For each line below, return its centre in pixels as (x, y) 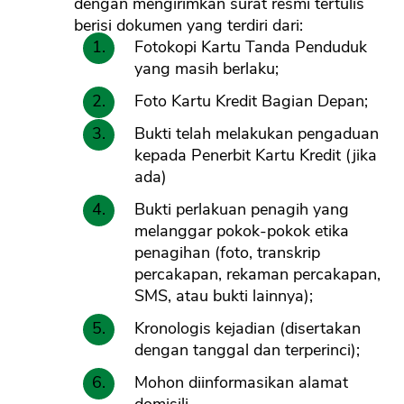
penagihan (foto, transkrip (227, 253)
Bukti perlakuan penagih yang (242, 210)
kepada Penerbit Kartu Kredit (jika (256, 156)
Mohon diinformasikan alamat (241, 383)
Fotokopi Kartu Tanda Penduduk (251, 47)
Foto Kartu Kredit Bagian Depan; (251, 101)
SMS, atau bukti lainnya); (224, 296)
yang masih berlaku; (207, 69)
